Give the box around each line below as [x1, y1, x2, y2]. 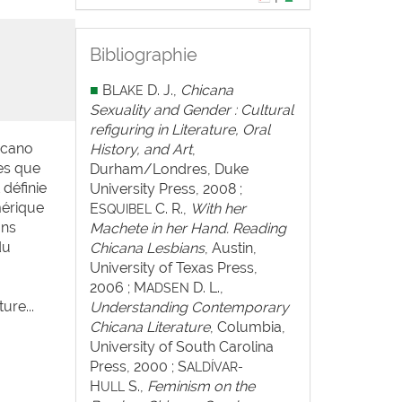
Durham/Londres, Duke [89, 161, 249, 178]
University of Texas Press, [89, 259, 258, 276]
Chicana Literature [89, 319, 210, 336]
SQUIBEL [98, 202, 155, 216]
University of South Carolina [89, 338, 274, 355]
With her [189, 200, 246, 217]
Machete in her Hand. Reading [89, 220, 286, 237]
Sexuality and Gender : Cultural [89, 101, 293, 118]
